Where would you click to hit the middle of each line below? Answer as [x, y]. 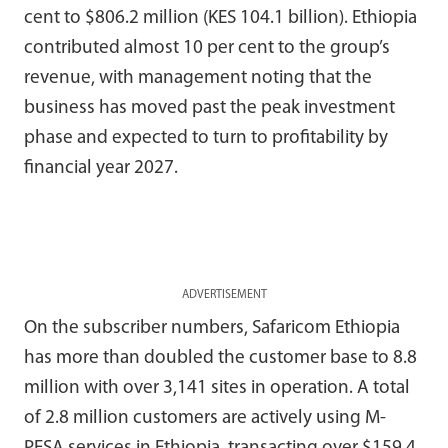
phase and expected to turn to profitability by [206, 138]
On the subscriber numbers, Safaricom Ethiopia [212, 328]
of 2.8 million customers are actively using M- [205, 418]
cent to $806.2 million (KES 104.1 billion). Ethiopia [220, 18]
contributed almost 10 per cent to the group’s [207, 48]
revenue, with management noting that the [198, 78]
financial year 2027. [101, 168]
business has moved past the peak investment [209, 108]
